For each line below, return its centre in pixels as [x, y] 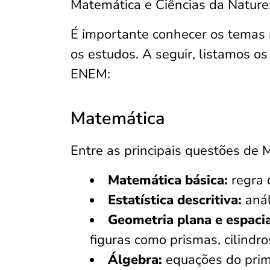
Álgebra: [135, 260]
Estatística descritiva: [175, 200]
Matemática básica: [170, 180]
